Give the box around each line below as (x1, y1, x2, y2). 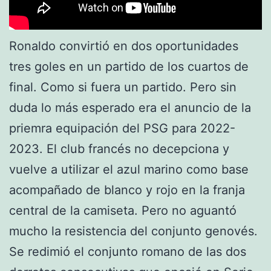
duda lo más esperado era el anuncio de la (9, 100, 251, 115)
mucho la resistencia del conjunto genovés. (9, 223, 258, 238)
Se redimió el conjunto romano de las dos (9, 244, 246, 259)
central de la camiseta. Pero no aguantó (9, 203, 237, 218)
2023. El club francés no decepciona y (9, 141, 229, 156)
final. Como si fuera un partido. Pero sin (9, 79, 237, 94)
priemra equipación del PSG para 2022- (9, 120, 235, 135)
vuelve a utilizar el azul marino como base (9, 162, 249, 177)
